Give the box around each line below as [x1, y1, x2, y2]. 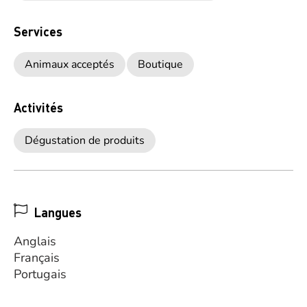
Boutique [138, 57, 183, 72]
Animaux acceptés [25, 57, 114, 72]
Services [14, 23, 62, 39]
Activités [14, 99, 63, 115]
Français [14, 249, 60, 266]
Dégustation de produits [25, 133, 145, 148]
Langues [34, 204, 82, 220]
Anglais [14, 233, 56, 249]
